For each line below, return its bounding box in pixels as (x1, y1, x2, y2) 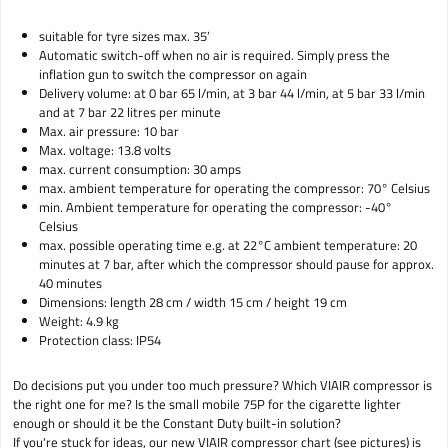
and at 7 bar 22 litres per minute (38, 102, 224, 123)
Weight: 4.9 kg (38, 311, 122, 332)
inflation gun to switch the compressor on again (38, 64, 310, 85)
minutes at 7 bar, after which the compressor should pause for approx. (38, 254, 434, 275)
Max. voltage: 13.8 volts (38, 140, 174, 161)
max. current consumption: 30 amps (38, 159, 244, 180)
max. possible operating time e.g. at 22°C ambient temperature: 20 (38, 235, 417, 256)
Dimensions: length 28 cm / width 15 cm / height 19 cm (38, 292, 350, 313)
